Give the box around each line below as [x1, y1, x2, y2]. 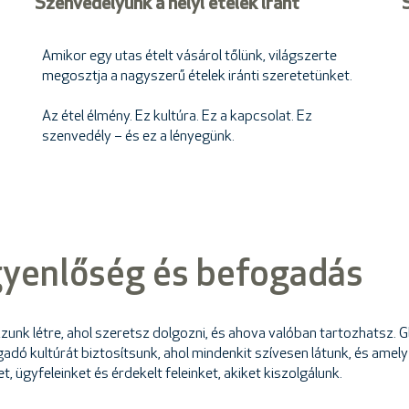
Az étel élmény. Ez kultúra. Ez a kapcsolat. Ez [42, 110, 312, 124]
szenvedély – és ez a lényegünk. [42, 130, 235, 144]
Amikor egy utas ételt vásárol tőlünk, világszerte [42, 49, 337, 64]
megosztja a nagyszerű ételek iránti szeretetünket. [42, 69, 352, 84]
